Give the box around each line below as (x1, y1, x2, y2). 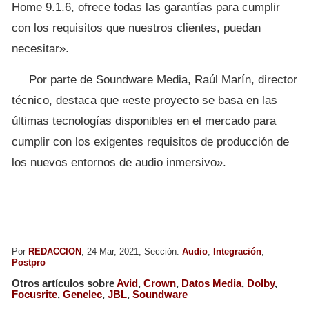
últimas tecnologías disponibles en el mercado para (12, 114, 276, 128)
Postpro (12, 257, 46, 268)
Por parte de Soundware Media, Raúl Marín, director (29, 72, 297, 86)
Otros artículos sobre (12, 277, 117, 289)
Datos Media (181, 277, 241, 289)
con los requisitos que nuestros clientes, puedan (12, 21, 261, 34)
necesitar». (12, 41, 69, 55)
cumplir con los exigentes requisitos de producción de (12, 134, 289, 148)
